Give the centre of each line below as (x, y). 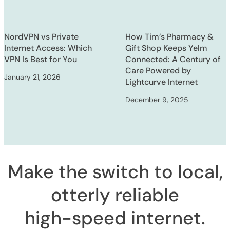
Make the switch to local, (115, 171)
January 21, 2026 (32, 77)
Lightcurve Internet (161, 82)
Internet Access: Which (48, 48)
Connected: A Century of (173, 59)
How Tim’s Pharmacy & (169, 36)
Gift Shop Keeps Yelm (166, 48)
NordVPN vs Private (41, 36)
